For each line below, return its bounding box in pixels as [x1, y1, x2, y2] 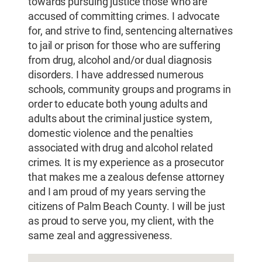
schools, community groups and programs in [28, 82, 231, 96]
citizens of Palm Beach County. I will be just [28, 199, 225, 213]
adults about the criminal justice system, [28, 112, 212, 125]
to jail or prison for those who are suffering [28, 39, 220, 52]
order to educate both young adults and [28, 97, 208, 111]
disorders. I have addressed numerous [28, 68, 204, 81]
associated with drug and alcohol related [28, 141, 213, 154]
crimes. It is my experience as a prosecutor [28, 156, 224, 169]
